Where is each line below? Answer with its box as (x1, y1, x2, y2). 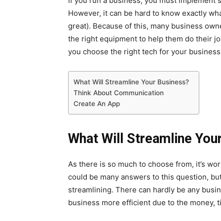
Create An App (74, 100, 120, 108)
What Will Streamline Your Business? (74, 78, 189, 86)
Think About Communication (74, 89, 164, 97)
